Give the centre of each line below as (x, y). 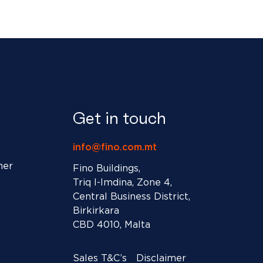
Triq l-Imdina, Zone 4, (122, 182)
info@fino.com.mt (114, 147)
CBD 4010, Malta (111, 225)
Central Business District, (131, 196)
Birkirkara (96, 210)
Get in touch (119, 118)
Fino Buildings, (106, 168)
